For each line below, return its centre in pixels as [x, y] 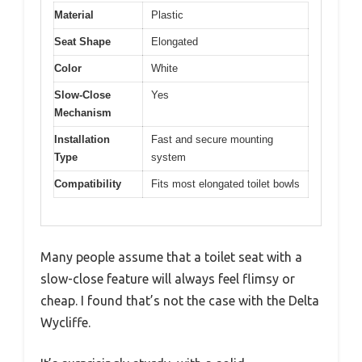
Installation [82, 139]
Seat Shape [82, 41]
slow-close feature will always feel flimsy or [168, 279]
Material [74, 15]
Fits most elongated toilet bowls [225, 183]
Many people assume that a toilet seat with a [171, 257]
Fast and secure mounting [212, 139]
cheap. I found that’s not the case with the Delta [180, 301]
